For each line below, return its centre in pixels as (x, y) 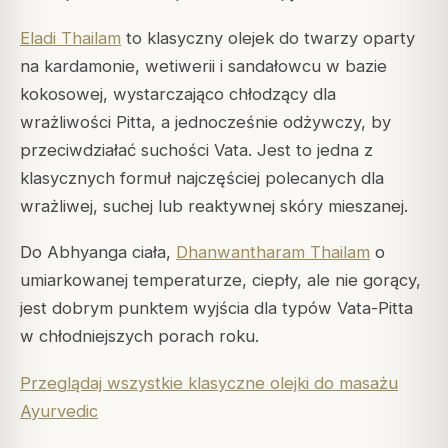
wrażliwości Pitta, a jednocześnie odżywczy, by (205, 122)
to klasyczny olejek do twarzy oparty (268, 38)
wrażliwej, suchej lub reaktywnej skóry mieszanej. (214, 206)
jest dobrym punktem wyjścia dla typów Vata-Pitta (216, 308)
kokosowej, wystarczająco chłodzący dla (178, 94)
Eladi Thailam (70, 38)
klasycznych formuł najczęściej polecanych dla (202, 178)
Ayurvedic (59, 410)
